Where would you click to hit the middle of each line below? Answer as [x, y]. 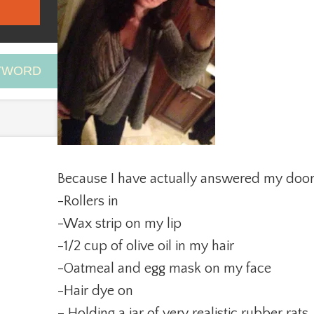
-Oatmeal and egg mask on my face [164, 268]
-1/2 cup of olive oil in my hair [146, 246]
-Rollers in [88, 201]
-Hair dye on [95, 291]
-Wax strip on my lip [120, 224]
